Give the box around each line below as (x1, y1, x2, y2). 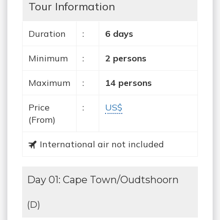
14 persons (105, 77, 152, 88)
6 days (105, 27, 133, 39)
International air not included (37, 138, 164, 150)
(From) (28, 113, 55, 125)
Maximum (28, 77, 70, 88)
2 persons (105, 52, 146, 64)
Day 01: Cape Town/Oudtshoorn (27, 173, 179, 186)
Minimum (28, 52, 68, 64)
